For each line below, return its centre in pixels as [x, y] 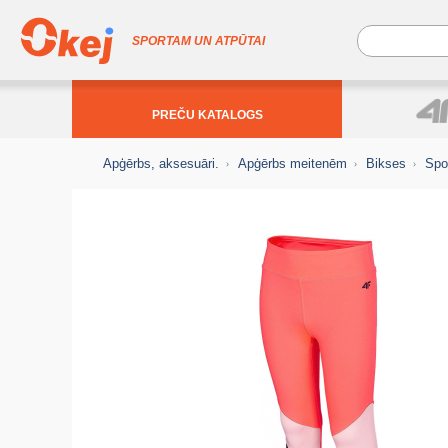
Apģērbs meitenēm [292, 163]
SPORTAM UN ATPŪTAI [198, 41]
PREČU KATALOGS [207, 115]
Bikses [386, 163]
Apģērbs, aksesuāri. [161, 163]
